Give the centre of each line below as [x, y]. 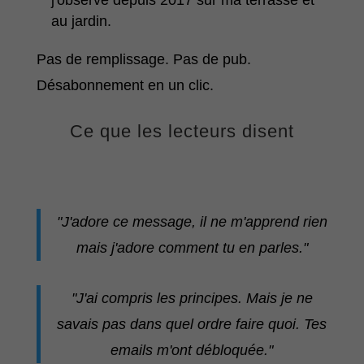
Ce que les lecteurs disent [182, 132]
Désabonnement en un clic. [125, 86]
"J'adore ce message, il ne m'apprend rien [192, 222]
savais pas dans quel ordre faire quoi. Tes [192, 325]
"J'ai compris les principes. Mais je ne [192, 299]
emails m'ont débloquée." [192, 351]
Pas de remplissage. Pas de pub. [143, 60]
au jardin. [81, 22]
